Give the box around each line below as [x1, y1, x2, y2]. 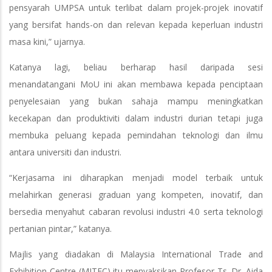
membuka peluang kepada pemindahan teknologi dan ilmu [9, 129, 263, 141]
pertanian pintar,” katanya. [9, 223, 114, 235]
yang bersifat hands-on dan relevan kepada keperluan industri [9, 19, 263, 31]
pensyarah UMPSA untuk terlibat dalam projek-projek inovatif [9, 2, 263, 14]
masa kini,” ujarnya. [9, 36, 87, 48]
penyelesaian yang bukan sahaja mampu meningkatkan [9, 95, 263, 107]
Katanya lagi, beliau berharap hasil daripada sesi [9, 61, 263, 73]
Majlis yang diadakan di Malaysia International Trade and [9, 248, 263, 260]
